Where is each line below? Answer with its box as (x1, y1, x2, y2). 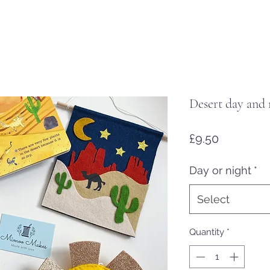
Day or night (189, 163, 251, 177)
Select (197, 192, 230, 206)
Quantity (189, 226, 224, 237)
